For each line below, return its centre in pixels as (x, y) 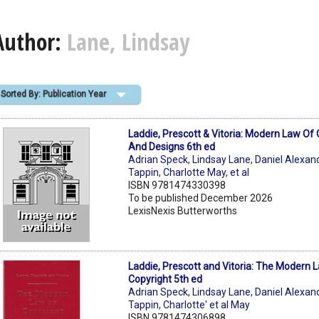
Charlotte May (195, 172)
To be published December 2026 (201, 198)
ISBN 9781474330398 (177, 185)
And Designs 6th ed (172, 146)
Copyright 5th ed (166, 279)
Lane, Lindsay (128, 42)
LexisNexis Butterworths (183, 210)
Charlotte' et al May (207, 304)
